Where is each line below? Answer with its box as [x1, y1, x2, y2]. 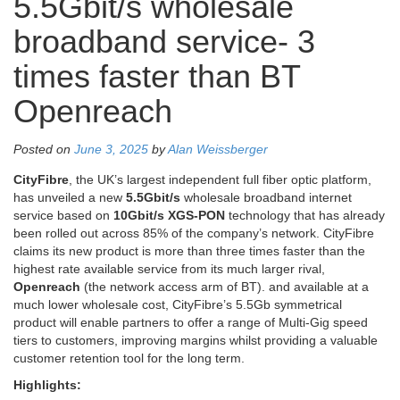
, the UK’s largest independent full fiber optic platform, [69, 172, 371, 187]
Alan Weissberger [168, 142, 268, 157]
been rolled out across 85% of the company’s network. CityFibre [13, 226, 374, 241]
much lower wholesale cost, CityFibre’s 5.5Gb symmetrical [13, 297, 342, 312]
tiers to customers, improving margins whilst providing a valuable [13, 333, 378, 348]
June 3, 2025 [74, 142, 148, 157]
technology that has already [225, 208, 385, 223]
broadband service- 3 [13, 24, 315, 61]
